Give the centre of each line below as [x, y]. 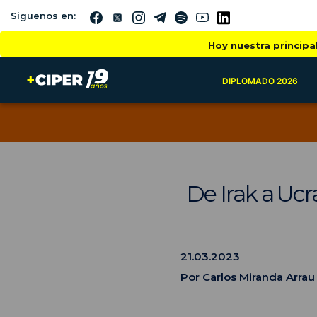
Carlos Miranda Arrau [259, 277]
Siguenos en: [43, 15]
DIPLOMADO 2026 [260, 81]
